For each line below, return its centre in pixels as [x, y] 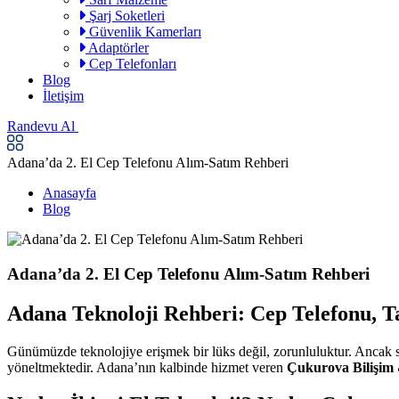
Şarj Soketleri [125, 16]
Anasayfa [69, 193]
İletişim [63, 96]
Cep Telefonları [131, 64]
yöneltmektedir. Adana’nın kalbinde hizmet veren [147, 367]
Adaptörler [117, 48]
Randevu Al [43, 126]
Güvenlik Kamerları [143, 32]
